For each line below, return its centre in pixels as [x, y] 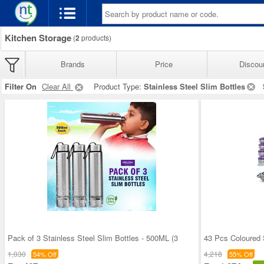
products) [95, 37]
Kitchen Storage [38, 38]
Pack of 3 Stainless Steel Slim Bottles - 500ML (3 [93, 237]
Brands [73, 64]
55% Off [241, 254]
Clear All [57, 86]
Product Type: [119, 86]
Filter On [21, 86]
